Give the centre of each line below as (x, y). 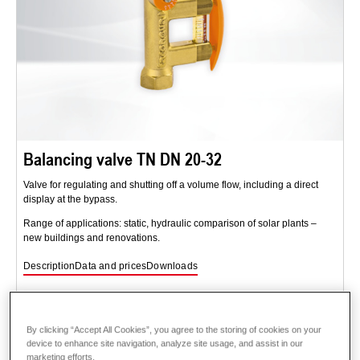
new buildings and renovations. (92, 238)
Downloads (172, 266)
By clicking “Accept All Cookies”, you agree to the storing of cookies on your (174, 330)
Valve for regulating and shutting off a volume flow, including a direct (171, 185)
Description (49, 266)
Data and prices (111, 266)
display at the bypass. (70, 200)
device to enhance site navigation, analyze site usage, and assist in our (165, 344)
